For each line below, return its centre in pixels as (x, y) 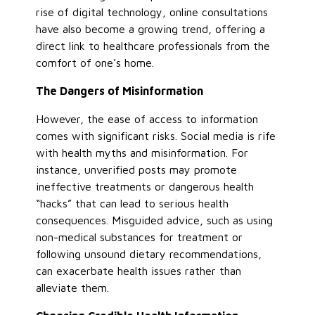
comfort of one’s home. (95, 62)
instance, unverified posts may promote (137, 169)
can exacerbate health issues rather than (139, 270)
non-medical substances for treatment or (140, 237)
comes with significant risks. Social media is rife (156, 135)
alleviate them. (73, 287)
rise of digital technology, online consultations (152, 12)
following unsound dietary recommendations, (149, 253)
